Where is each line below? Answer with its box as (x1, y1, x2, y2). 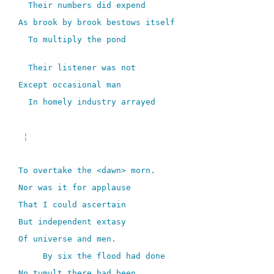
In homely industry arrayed (18, 97, 156, 106)
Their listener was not (18, 62, 136, 72)
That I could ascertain (18, 199, 127, 209)
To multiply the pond (18, 34, 127, 44)
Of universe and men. (18, 234, 117, 243)
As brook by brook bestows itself (18, 17, 176, 27)
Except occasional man (18, 80, 122, 89)
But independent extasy (18, 217, 127, 226)
